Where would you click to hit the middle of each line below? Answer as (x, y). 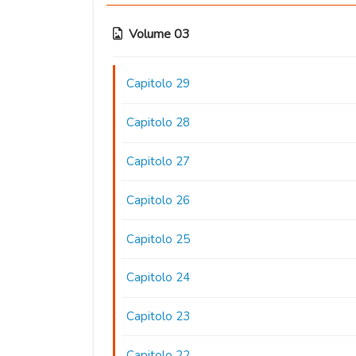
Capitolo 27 (159, 161)
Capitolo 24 (159, 278)
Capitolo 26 (159, 200)
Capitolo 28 (159, 123)
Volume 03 (159, 34)
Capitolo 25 (159, 239)
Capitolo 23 (159, 317)
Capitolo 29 (159, 84)
